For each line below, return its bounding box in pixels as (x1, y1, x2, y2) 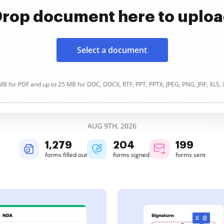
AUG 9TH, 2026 (87, 121, 136, 130)
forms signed (112, 150, 149, 159)
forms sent (175, 150, 205, 159)
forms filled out (44, 150, 87, 159)
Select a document (77, 44, 147, 55)
